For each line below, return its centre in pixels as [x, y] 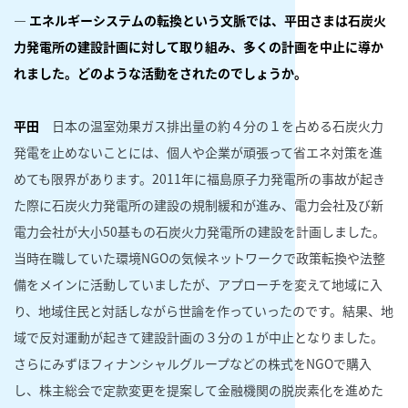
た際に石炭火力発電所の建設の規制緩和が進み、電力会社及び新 [199, 204]
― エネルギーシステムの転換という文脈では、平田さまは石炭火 [200, 20]
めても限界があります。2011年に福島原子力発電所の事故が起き [199, 178]
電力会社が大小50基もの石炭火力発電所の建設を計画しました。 [199, 231]
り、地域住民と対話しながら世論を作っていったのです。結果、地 [204, 310]
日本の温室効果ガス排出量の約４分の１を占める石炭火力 [211, 125]
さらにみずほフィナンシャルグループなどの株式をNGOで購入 [193, 363]
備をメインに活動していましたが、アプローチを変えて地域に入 [198, 284]
